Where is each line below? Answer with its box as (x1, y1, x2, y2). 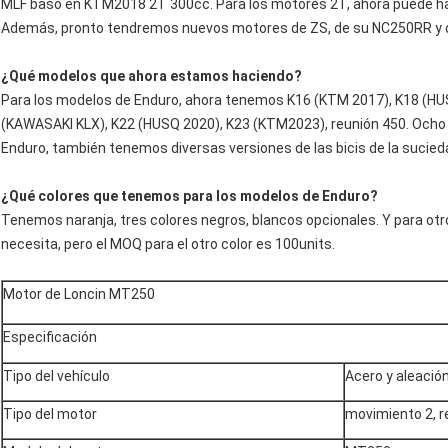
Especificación (3, 329, 97, 346)
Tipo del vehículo (3, 368, 110, 385)
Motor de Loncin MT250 (3, 286, 155, 303)
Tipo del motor (3, 406, 97, 423)
